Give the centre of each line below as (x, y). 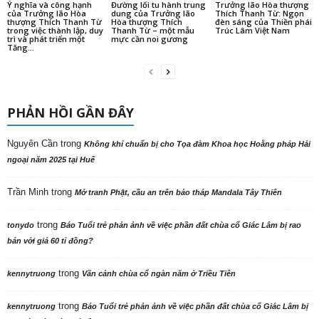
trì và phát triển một (46, 39)
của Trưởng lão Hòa (47, 14)
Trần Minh (28, 192)
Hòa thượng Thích (146, 22)
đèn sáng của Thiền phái (263, 22)
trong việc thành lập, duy (55, 31)
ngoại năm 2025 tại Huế (51, 160)
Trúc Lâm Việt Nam (252, 31)
